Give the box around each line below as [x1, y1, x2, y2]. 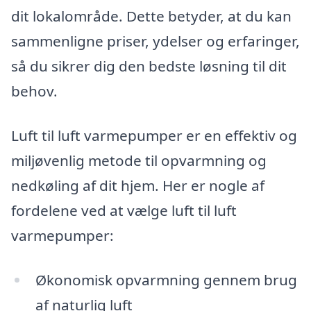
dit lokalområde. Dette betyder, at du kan [11, 6, 292, 26]
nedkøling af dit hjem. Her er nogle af [11, 176, 264, 196]
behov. [11, 81, 58, 101]
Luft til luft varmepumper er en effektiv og [11, 126, 297, 146]
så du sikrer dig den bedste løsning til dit [11, 56, 287, 76]
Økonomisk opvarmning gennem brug [35, 269, 297, 289]
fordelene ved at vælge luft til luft [11, 201, 237, 221]
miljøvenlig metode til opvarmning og [11, 151, 267, 171]
